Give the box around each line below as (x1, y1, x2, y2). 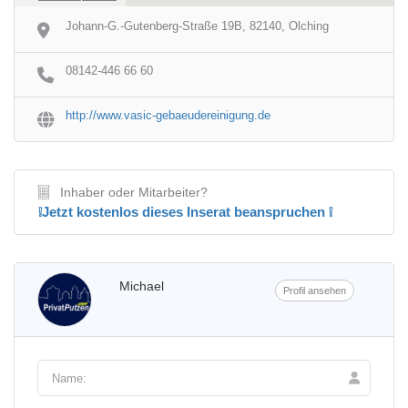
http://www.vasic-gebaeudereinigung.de (66, 108, 270, 122)
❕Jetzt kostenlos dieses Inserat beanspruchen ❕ (38, 204, 332, 219)
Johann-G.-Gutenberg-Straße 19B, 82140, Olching (66, 19, 329, 33)
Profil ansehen (283, 285, 347, 296)
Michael (119, 279, 164, 293)
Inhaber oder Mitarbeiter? (60, 185, 208, 199)
